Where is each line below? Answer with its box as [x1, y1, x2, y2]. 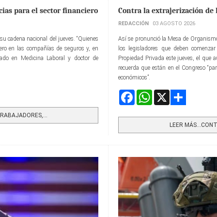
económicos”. [118, 74, 150, 81]
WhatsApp [152, 90, 179, 97]
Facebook [135, 90, 158, 97]
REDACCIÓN [118, 20, 149, 27]
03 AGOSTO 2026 [153, 20, 195, 27]
